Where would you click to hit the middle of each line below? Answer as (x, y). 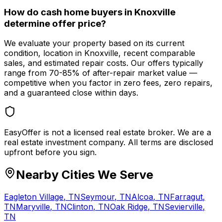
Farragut (186, 197)
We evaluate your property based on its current (94, 43)
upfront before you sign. (50, 152)
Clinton (80, 207)
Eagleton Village (34, 197)
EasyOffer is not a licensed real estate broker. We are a (108, 133)
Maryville (33, 207)
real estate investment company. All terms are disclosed (109, 142)
